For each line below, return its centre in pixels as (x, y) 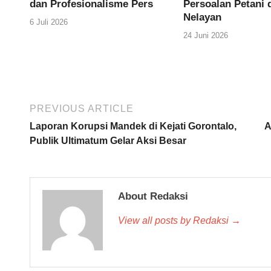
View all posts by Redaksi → (179, 220)
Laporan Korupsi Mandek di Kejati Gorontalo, (133, 126)
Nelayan (202, 18)
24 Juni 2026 (205, 35)
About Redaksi (153, 196)
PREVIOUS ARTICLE (82, 108)
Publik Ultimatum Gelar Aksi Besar (108, 140)
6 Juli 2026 (49, 22)
